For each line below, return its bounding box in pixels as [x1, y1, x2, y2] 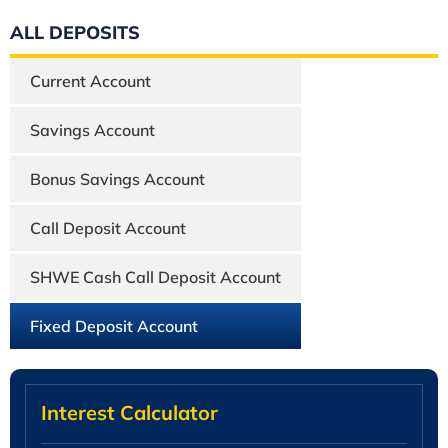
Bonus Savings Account [30, 168, 205, 189]
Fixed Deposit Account [30, 315, 198, 336]
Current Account [30, 70, 151, 91]
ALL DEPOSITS [10, 20, 140, 44]
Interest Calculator [41, 399, 218, 425]
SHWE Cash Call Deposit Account [30, 266, 281, 287]
